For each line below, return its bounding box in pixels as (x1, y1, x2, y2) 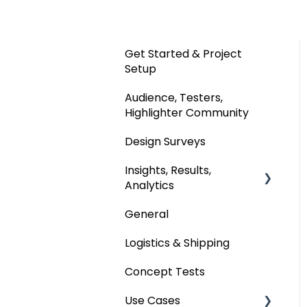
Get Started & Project (125, 45, 242, 62)
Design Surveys (125, 133, 206, 149)
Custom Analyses (140, 206, 233, 222)
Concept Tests (125, 263, 205, 280)
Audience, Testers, (125, 89, 223, 106)
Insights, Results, (125, 162, 211, 178)
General (125, 206, 169, 222)
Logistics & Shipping (125, 234, 230, 251)
